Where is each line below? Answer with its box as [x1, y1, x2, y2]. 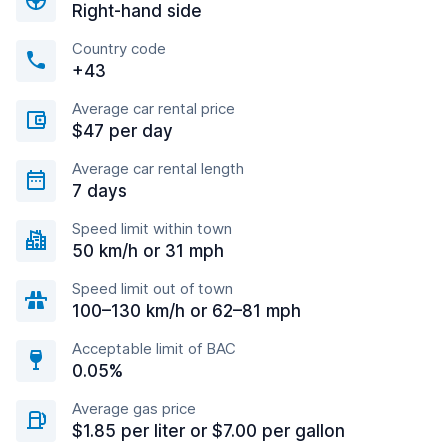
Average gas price [72, 399, 196, 418]
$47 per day [72, 121, 173, 141]
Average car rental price [72, 99, 235, 118]
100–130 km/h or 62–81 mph [72, 301, 301, 321]
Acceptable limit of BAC [72, 339, 236, 358]
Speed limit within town [72, 219, 232, 238]
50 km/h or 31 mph [72, 241, 224, 261]
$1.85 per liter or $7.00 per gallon [72, 421, 345, 441]
